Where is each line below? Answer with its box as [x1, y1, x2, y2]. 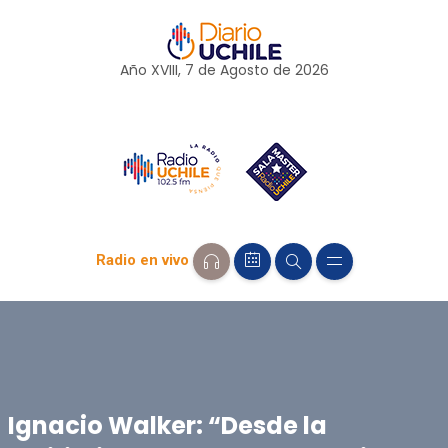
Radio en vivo [95, 251, 189, 270]
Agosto [219, 60, 269, 80]
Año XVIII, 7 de [119, 60, 220, 80]
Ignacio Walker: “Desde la [7, 408, 327, 442]
